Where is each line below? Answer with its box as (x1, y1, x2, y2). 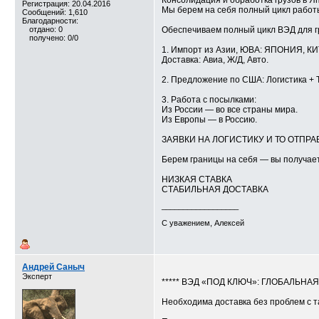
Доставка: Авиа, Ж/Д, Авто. (162, 55, 268, 65)
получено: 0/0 (29, 33, 78, 42)
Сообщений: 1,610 (22, 8, 88, 16)
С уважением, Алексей (162, 219, 244, 227)
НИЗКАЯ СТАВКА (162, 174, 232, 184)
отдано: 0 (29, 25, 63, 33)
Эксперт (22, 272, 52, 281)
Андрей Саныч (22, 262, 85, 272)
